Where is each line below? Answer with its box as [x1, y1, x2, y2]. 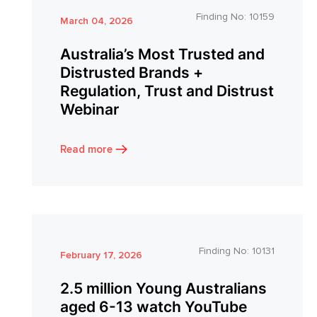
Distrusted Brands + [59, 63, 203, 81]
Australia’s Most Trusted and [59, 45, 265, 63]
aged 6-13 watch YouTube [59, 297, 247, 316]
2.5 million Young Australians [59, 279, 267, 297]
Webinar [59, 100, 119, 118]
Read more [59, 142, 113, 156]
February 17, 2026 [59, 248, 142, 261]
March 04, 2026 [59, 14, 133, 27]
